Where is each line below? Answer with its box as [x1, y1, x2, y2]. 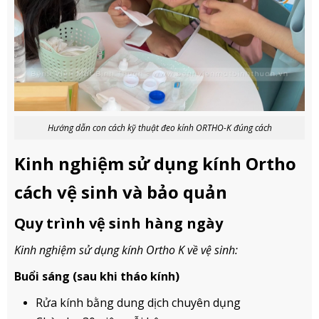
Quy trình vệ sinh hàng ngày [14, 213, 223, 233]
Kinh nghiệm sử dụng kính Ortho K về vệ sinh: [14, 241, 238, 258]
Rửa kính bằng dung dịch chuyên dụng [36, 294, 241, 310]
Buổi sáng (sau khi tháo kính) [14, 268, 179, 284]
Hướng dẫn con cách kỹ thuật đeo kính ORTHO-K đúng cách [47, 121, 272, 134]
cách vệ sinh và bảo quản [14, 179, 227, 204]
